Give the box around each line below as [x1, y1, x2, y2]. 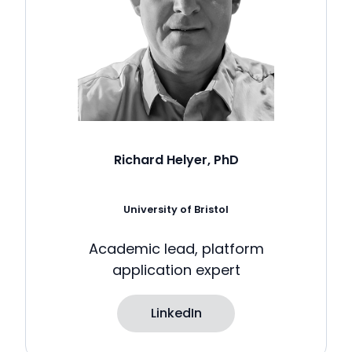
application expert [112, 260, 240, 280]
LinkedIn [150, 304, 202, 323]
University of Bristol [123, 202, 229, 216]
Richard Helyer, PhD [113, 150, 239, 169]
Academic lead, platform [88, 239, 264, 259]
